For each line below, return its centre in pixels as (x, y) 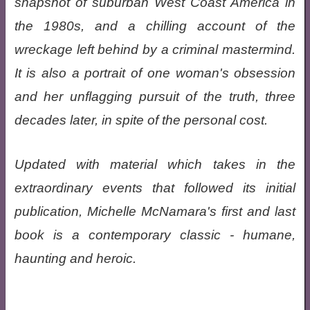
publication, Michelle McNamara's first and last (155, 211)
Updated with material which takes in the (155, 164)
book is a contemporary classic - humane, (155, 235)
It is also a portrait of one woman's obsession (155, 73)
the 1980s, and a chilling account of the (155, 26)
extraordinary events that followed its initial (155, 188)
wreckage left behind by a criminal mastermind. (155, 49)
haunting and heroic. (75, 258)
